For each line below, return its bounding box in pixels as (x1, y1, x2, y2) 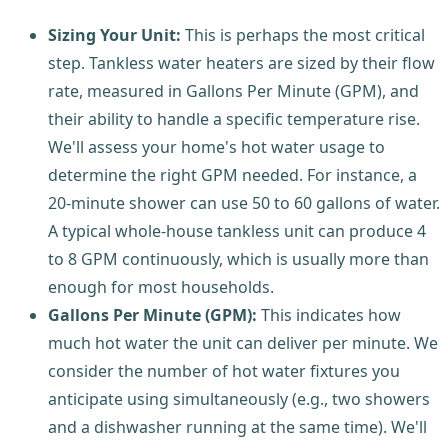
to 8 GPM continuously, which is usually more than (48, 248, 429, 271)
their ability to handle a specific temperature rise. (48, 108, 420, 131)
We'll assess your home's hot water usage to (48, 136, 385, 159)
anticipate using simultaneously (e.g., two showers (48, 388, 430, 411)
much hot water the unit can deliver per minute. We (48, 332, 438, 355)
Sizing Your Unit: (48, 24, 181, 47)
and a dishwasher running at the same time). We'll (48, 416, 427, 439)
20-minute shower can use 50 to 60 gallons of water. (48, 192, 440, 215)
